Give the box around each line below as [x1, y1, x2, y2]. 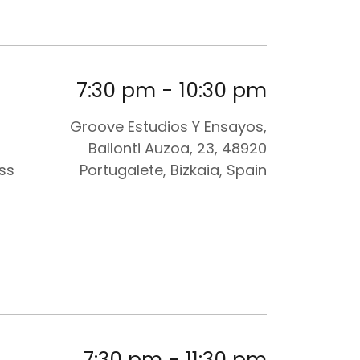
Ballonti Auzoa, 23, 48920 [88, 138, 267, 159]
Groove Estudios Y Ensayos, [70, 117, 267, 137]
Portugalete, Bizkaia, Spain [80, 160, 267, 181]
